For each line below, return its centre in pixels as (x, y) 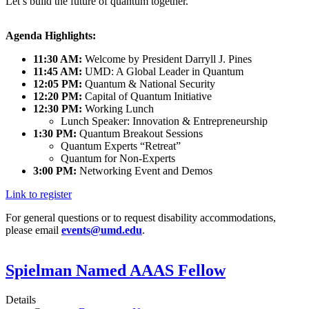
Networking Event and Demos (144, 171)
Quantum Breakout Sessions (145, 134)
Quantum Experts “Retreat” (121, 146)
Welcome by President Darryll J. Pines (167, 59)
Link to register (39, 195)
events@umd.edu (102, 230)
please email (33, 230)
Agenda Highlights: (51, 36)
